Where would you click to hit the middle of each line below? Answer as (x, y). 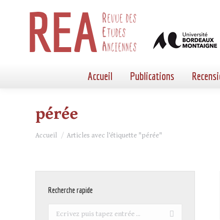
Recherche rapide (70, 190)
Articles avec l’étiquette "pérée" (114, 136)
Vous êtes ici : (59, 131)
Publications (152, 76)
